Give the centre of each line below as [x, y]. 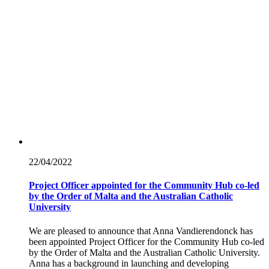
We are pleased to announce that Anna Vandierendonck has [141, 231]
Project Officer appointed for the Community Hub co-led [144, 186]
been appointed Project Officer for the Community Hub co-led [147, 241]
